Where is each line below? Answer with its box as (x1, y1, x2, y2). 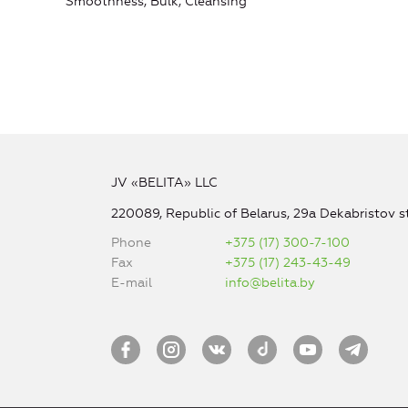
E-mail (110, 275, 152, 291)
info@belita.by (225, 275, 316, 291)
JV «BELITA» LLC (110, 175, 218, 191)
